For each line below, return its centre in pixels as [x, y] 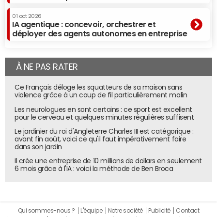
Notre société [125, 210]
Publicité [159, 210]
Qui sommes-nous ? [46, 210]
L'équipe [92, 210]
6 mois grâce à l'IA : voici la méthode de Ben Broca [94, 168]
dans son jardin [38, 147]
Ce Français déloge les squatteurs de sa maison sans [99, 87]
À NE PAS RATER [47, 67]
